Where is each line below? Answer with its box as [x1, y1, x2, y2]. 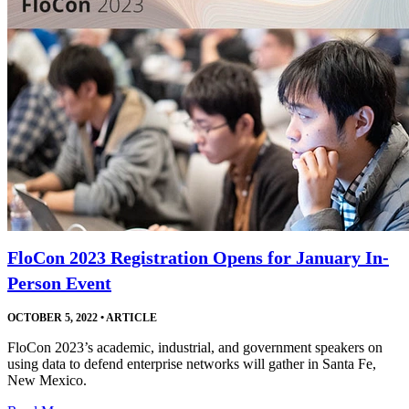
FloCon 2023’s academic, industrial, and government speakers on [7, 339, 383, 355]
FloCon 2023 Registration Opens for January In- [7, 246, 389, 267]
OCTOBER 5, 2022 [7, 310, 98, 324]
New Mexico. [7, 372, 87, 388]
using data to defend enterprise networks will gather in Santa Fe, [7, 355, 376, 372]
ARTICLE [104, 310, 157, 324]
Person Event [7, 272, 111, 293]
